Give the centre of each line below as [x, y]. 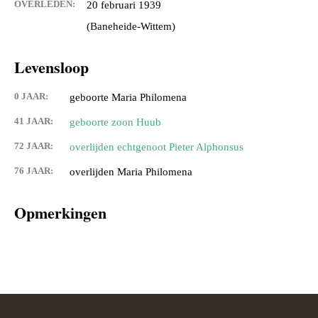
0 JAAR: [31, 97]
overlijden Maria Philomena [131, 172]
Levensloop [51, 67]
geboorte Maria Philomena [128, 98]
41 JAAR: [34, 121]
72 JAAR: [34, 146]
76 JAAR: [34, 171]
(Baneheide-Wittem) [131, 27]
